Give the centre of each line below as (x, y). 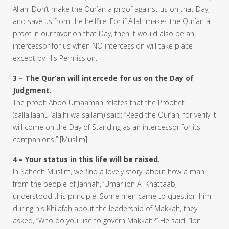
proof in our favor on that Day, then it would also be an (104, 33)
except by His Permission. (55, 58)
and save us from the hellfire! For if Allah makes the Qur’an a (111, 21)
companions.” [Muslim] (50, 139)
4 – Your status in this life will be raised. (86, 159)
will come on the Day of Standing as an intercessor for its (107, 127)
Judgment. (32, 90)
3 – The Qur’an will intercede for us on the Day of (103, 78)
